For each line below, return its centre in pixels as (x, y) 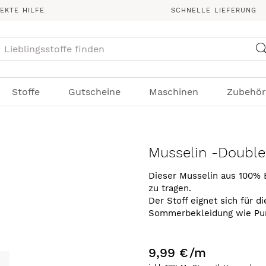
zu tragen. (170, 188)
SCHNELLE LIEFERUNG (214, 10)
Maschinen (173, 92)
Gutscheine (94, 92)
